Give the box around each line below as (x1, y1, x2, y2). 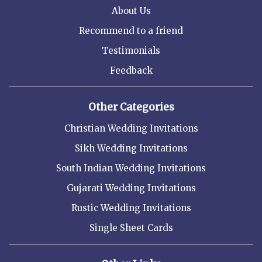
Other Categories (88, 101, 174, 114)
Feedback (109, 65, 153, 77)
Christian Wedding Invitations (64, 123, 198, 135)
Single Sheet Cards (89, 222, 173, 234)
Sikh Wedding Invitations (74, 143, 188, 154)
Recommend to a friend (79, 25, 183, 37)
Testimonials (102, 45, 160, 57)
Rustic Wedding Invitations (71, 202, 191, 214)
